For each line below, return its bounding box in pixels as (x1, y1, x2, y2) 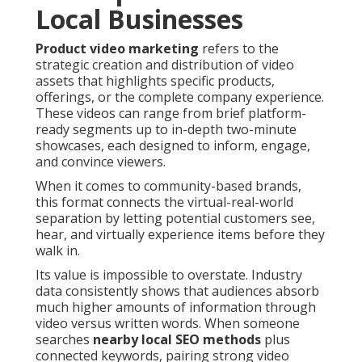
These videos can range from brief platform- (36, 104, 306, 123)
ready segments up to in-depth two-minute (36, 120, 297, 139)
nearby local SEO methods (93, 330, 261, 349)
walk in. (36, 242, 80, 260)
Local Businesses (36, 2, 243, 37)
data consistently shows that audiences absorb (36, 282, 319, 301)
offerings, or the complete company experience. (36, 88, 324, 107)
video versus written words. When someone (36, 314, 300, 333)
